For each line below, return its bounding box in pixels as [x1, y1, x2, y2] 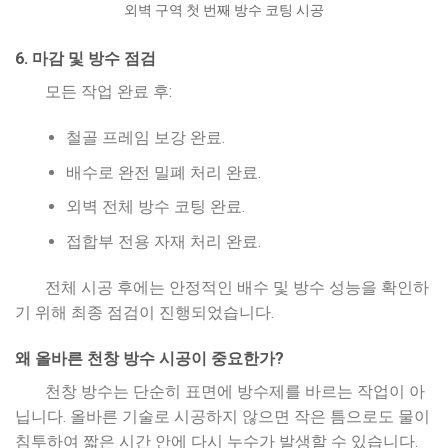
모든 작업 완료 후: [45, 82, 172, 102]
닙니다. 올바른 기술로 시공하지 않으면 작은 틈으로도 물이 [15, 406, 430, 426]
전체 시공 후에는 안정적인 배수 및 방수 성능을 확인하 [45, 277, 429, 297]
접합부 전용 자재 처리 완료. [65, 231, 261, 251]
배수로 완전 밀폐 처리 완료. [65, 162, 261, 182]
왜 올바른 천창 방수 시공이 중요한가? [15, 348, 284, 368]
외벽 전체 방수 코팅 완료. [65, 197, 245, 217]
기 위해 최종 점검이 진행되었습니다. [15, 302, 274, 322]
